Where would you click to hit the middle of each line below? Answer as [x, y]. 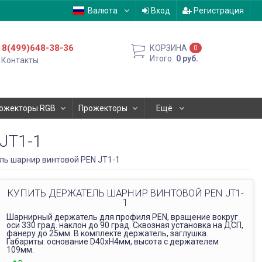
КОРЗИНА [169, 48]
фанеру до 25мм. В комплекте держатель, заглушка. [107, 233]
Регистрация [218, 11]
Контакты [20, 60]
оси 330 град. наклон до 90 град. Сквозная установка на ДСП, [125, 225]
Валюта [102, 11]
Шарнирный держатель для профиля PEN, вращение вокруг [122, 217]
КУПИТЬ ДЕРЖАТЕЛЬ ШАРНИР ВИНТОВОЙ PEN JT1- [125, 193]
